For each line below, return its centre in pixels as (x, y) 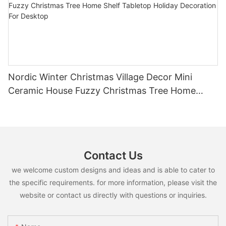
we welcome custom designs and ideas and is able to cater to (113, 170)
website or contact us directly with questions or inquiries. (113, 195)
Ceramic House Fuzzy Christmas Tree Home (102, 91)
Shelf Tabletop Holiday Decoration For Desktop (109, 104)
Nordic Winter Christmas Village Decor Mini (91, 77)
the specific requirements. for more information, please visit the (113, 183)
